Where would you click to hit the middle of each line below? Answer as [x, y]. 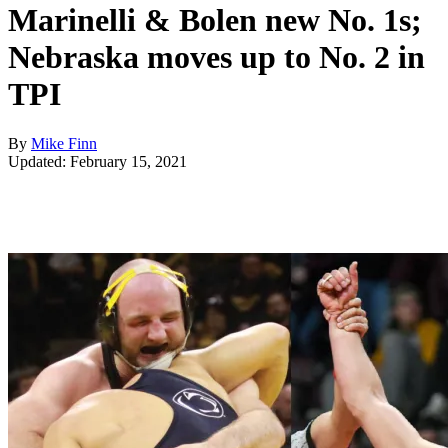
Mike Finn [64, 143]
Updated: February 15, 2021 [97, 161]
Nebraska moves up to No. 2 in [216, 57]
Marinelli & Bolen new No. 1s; [215, 20]
